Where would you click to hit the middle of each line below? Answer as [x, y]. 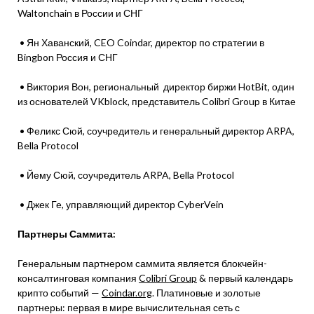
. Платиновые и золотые [206, 293]
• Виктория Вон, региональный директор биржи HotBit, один [156, 87]
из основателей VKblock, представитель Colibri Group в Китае [157, 101]
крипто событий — [60, 293]
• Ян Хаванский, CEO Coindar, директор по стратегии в [141, 42]
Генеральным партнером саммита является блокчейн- [142, 263]
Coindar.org [127, 293]
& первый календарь [245, 278]
